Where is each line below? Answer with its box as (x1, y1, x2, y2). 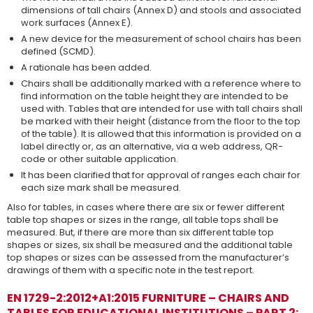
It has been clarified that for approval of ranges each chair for (21, 168, 300, 182)
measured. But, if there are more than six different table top (7, 226, 274, 239)
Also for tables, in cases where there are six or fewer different (7, 201, 284, 214)
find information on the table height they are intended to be (21, 89, 289, 103)
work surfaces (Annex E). (21, 16, 133, 29)
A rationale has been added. (21, 61, 152, 74)
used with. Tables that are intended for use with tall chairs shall (21, 102, 303, 115)
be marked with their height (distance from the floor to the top (21, 115, 300, 128)
